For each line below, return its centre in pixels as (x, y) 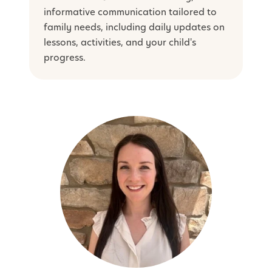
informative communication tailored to (130, 12)
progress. (65, 58)
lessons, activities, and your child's (120, 42)
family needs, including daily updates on (134, 27)
